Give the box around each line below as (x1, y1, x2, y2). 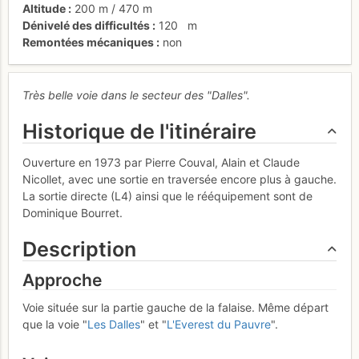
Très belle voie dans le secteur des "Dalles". (22, 88, 250, 103)
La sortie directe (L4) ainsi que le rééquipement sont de (22, 188, 313, 203)
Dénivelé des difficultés (22, 18, 150, 32)
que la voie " (22, 317, 87, 331)
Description (22, 236, 136, 261)
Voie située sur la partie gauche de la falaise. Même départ (22, 300, 329, 314)
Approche (22, 270, 102, 291)
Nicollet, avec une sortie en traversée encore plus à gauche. (22, 171, 337, 186)
